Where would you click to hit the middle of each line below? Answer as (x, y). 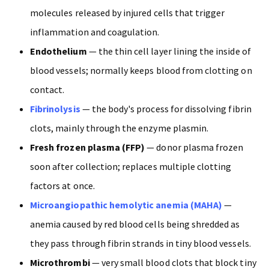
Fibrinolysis (55, 109)
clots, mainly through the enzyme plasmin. (119, 128)
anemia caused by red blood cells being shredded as (135, 224)
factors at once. (62, 186)
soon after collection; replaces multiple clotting (131, 167)
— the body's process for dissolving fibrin (166, 109)
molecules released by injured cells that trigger (128, 13)
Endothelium (59, 51)
